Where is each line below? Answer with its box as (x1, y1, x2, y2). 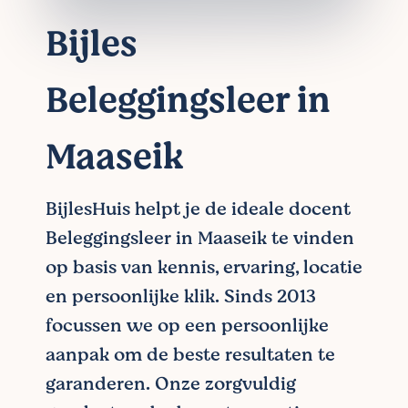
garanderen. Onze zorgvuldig (46, 371, 296, 397)
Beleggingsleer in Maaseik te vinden (46, 225, 354, 251)
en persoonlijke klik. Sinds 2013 (46, 283, 316, 310)
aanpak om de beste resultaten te (46, 342, 335, 368)
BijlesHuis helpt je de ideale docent (46, 196, 351, 222)
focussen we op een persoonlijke (46, 312, 329, 339)
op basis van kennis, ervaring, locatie (46, 254, 362, 280)
